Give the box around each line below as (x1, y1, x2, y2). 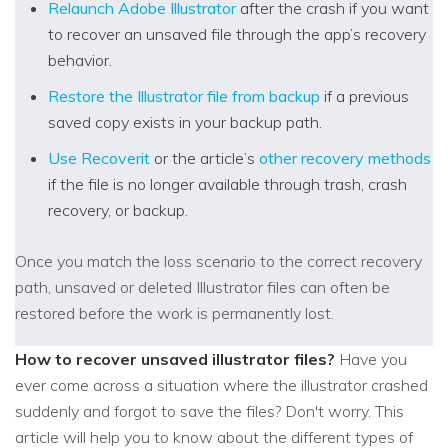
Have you (335, 349, 407, 370)
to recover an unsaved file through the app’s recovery (48, 24, 426, 45)
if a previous (320, 86, 409, 107)
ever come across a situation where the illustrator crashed (15, 375, 428, 396)
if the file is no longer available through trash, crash (48, 174, 407, 195)
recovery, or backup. (48, 200, 188, 221)
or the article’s (150, 148, 259, 169)
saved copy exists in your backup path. (48, 112, 322, 133)
